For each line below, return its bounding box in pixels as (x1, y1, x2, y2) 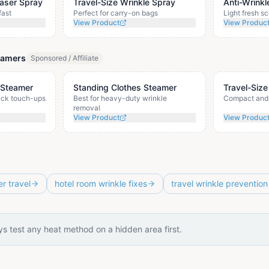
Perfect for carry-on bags (73, 8, 159, 17)
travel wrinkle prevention (171, 178, 268, 189)
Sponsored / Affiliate (31, 53, 98, 62)
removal (73, 103, 101, 112)
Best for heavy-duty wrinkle (73, 94, 168, 103)
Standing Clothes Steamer (73, 82, 177, 92)
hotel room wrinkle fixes (55, 178, 147, 189)
